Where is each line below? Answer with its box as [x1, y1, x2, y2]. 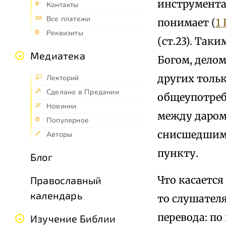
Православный [30, 174, 102, 187]
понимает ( [157, 16, 216, 29]
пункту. [157, 146, 198, 159]
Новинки [46, 101, 77, 111]
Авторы [46, 130, 73, 140]
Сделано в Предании [46, 87, 119, 97]
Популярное [46, 116, 89, 126]
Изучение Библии [30, 212, 116, 225]
